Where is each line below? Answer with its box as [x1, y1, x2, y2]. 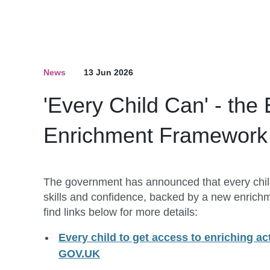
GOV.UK [58, 248, 100, 260]
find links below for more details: [43, 206, 198, 218]
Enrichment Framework [43, 123, 268, 148]
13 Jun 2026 [84, 67, 133, 77]
